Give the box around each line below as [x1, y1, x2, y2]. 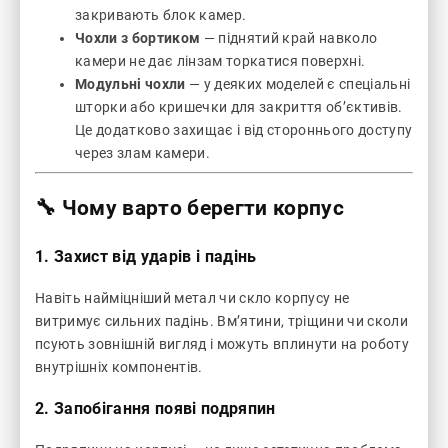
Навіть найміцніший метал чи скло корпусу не [35, 289, 350, 306]
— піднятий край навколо [200, 29, 378, 46]
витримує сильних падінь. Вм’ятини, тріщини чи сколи [35, 312, 409, 329]
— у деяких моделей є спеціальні [185, 75, 411, 92]
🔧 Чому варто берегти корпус [35, 195, 344, 220]
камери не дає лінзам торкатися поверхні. [75, 52, 366, 69]
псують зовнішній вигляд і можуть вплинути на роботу [35, 335, 410, 352]
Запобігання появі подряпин [54, 399, 276, 419]
